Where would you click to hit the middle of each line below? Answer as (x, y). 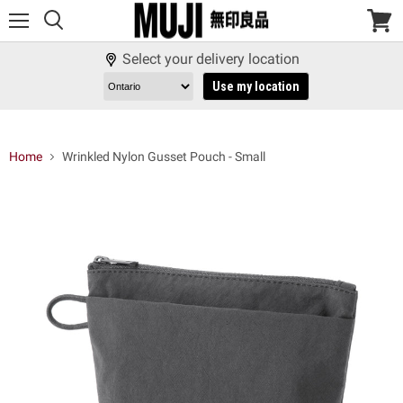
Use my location (255, 87)
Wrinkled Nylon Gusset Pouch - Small (164, 157)
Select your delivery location (210, 59)
